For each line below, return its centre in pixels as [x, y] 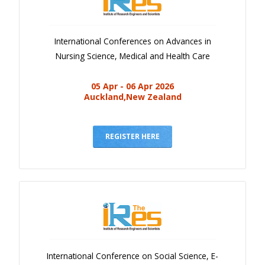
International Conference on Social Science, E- [132, 256]
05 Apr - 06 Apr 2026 [132, 86]
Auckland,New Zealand [132, 96]
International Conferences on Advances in [132, 41]
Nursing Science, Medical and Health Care [132, 56]
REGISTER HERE [132, 136]
